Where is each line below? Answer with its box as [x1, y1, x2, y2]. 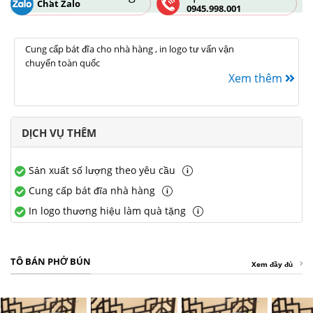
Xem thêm [228, 71, 286, 87]
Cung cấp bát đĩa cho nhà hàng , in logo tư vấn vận [24, 43, 234, 56]
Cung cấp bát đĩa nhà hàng [28, 183, 155, 197]
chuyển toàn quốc [24, 57, 100, 70]
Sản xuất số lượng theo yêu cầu [28, 163, 175, 177]
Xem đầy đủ [252, 259, 293, 269]
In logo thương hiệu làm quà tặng [28, 203, 186, 217]
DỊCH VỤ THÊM [21, 125, 96, 140]
